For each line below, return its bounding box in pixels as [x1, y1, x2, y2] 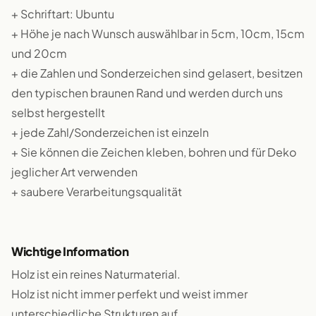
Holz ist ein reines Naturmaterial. [11, 267, 181, 281]
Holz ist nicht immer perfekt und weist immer [11, 286, 248, 301]
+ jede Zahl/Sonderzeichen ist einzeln [11, 125, 209, 140]
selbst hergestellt [11, 105, 105, 120]
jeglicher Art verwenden [11, 164, 138, 179]
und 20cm [11, 46, 67, 61]
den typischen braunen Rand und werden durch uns [11, 85, 283, 100]
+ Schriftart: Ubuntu [11, 6, 114, 21]
